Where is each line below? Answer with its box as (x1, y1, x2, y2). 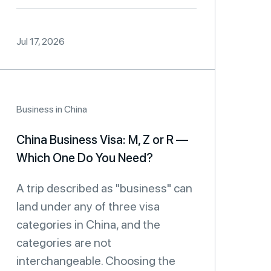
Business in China (16, 103, 87, 115)
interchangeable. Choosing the (16, 253, 175, 268)
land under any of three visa (16, 199, 160, 214)
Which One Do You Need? (16, 151, 153, 165)
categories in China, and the (16, 217, 160, 232)
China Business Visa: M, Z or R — (16, 132, 188, 147)
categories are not (16, 235, 111, 250)
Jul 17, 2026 (16, 36, 65, 47)
